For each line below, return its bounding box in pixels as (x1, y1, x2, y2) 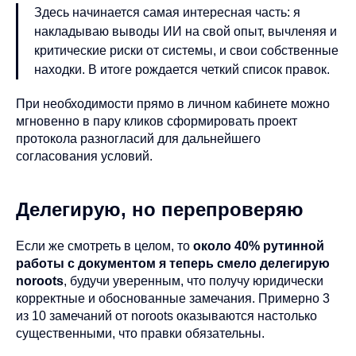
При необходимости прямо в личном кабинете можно (16, 96, 330, 110)
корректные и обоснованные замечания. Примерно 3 (16, 291, 330, 305)
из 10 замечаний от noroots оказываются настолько (16, 308, 317, 323)
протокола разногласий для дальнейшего (16, 131, 261, 145)
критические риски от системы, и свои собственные (34, 43, 339, 57)
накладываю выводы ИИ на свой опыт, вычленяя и (34, 24, 337, 38)
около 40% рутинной (193, 238, 324, 253)
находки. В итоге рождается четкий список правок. (34, 62, 330, 76)
